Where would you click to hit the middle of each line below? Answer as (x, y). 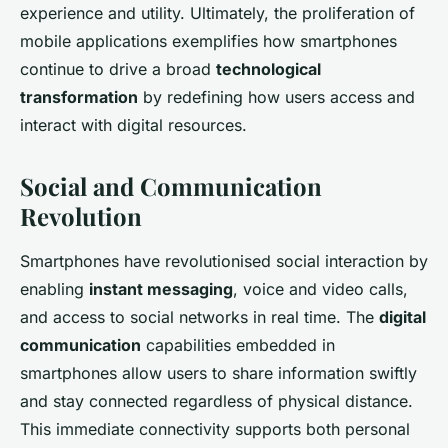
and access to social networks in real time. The (199, 316)
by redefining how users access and (276, 96)
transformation (79, 96)
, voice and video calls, (320, 288)
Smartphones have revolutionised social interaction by (224, 260)
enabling (54, 288)
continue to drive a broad (118, 68)
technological (268, 68)
